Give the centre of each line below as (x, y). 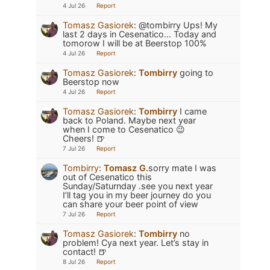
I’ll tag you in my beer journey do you (137, 195)
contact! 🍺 (85, 252)
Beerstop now (91, 82)
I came (192, 111)
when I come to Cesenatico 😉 (124, 130)
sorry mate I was (182, 168)
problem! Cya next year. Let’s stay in (136, 243)
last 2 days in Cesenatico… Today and (140, 34)
